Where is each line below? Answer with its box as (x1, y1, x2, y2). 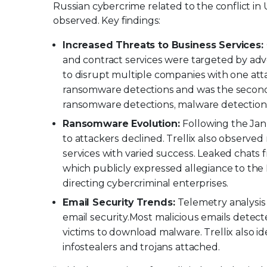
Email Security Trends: (63, 197, 178, 209)
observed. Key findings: (53, 15, 161, 26)
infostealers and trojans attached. (63, 241, 220, 253)
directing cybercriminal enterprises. (63, 178, 229, 190)
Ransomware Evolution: (63, 118, 183, 130)
